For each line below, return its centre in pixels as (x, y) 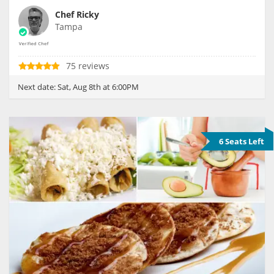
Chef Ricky (77, 15)
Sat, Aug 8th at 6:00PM (98, 87)
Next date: (38, 87)
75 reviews (88, 66)
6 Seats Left (242, 142)
